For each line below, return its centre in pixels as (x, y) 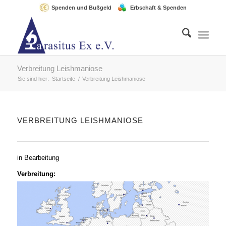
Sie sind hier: (33, 79)
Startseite (63, 79)
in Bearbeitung (38, 158)
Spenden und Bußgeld (81, 8)
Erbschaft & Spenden (158, 8)
